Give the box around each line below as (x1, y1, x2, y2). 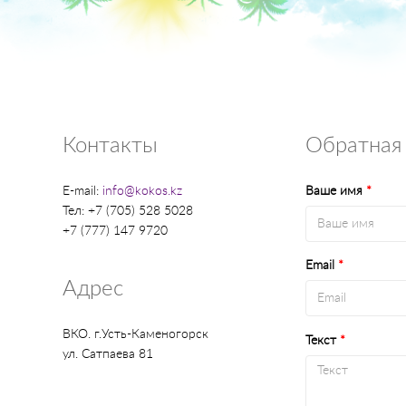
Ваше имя (304, 185, 366, 198)
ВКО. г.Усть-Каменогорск (63, 328, 208, 342)
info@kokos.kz (102, 185, 182, 198)
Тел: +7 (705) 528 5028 (63, 205, 193, 218)
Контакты (63, 135, 158, 158)
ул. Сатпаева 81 (63, 348, 153, 362)
